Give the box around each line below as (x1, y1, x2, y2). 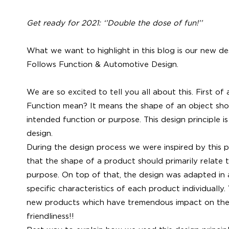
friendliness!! (27, 212, 74, 220)
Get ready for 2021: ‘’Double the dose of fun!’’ (27, 18, 202, 27)
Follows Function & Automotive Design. (27, 60, 178, 68)
